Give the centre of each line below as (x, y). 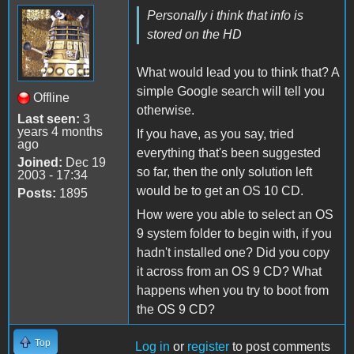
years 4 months (60, 131)
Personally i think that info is (225, 15)
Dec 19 (84, 162)
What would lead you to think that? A (238, 72)
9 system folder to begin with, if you (234, 233)
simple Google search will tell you (231, 91)
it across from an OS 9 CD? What (229, 271)
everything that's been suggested (229, 153)
